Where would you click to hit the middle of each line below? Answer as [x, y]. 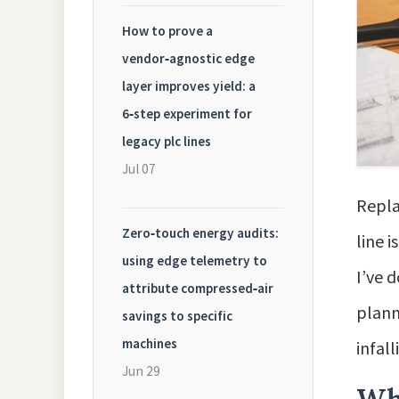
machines [150, 343]
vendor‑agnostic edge [188, 58]
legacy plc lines [167, 141]
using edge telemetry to [195, 261]
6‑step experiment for [187, 114]
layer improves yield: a [189, 86]
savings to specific [177, 316]
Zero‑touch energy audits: [200, 233]
